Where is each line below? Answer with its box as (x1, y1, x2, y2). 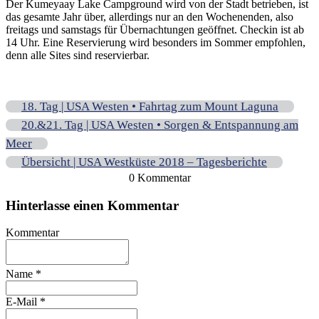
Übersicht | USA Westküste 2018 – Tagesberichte (21, 155, 267, 169)
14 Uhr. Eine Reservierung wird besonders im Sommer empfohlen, (6, 36, 305, 48)
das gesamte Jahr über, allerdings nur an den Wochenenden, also (6, 10, 293, 23)
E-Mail (6, 296, 40, 308)
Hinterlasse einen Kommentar (6, 197, 179, 213)
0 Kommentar (128, 171, 191, 184)
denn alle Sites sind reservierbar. (6, 48, 150, 61)
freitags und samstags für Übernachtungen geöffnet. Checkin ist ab (6, 23, 304, 36)
